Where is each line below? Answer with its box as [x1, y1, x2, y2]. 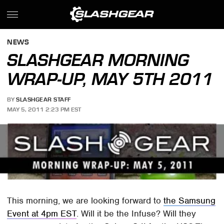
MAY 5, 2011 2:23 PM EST [7, 105, 81, 113]
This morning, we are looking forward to [7, 195, 164, 206]
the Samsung [163, 195, 216, 206]
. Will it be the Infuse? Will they [76, 208, 196, 219]
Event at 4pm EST [7, 208, 77, 219]
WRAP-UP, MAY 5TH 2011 [7, 69, 213, 89]
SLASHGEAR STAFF [16, 96, 71, 103]
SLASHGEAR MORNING [7, 50, 189, 70]
